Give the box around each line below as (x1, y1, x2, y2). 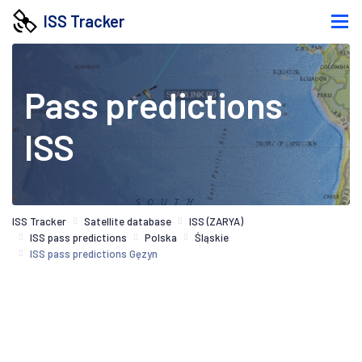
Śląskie (195, 230, 229, 244)
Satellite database (84, 214, 171, 228)
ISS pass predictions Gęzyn (30, 246, 158, 260)
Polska (145, 230, 177, 244)
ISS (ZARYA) (189, 214, 243, 228)
